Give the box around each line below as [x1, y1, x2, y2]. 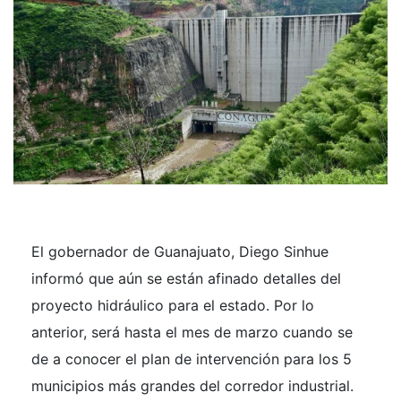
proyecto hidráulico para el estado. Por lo [31, 296, 314, 315]
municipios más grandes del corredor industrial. [31, 377, 354, 396]
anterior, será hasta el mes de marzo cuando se [31, 323, 353, 342]
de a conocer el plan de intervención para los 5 [31, 350, 352, 369]
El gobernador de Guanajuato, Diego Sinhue [31, 243, 328, 261]
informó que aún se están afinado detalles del [31, 269, 341, 288]
